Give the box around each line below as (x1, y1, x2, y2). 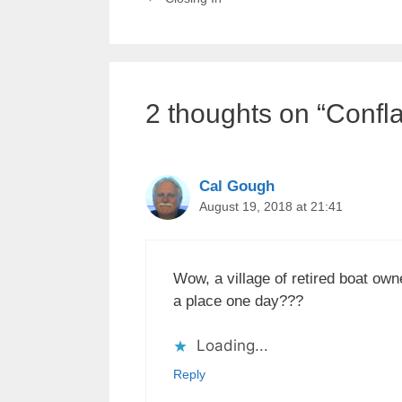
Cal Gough (199, 178, 275, 196)
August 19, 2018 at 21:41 (199, 199, 343, 214)
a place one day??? (173, 292, 303, 310)
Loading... (197, 336, 268, 355)
